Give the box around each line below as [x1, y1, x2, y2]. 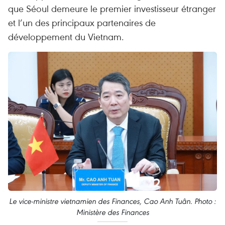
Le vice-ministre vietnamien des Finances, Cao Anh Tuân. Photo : [9, 196, 216, 206]
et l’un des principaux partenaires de [8, 16, 156, 29]
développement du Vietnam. [8, 30, 124, 43]
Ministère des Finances [76, 207, 149, 217]
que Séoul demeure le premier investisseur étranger [8, 2, 216, 15]
